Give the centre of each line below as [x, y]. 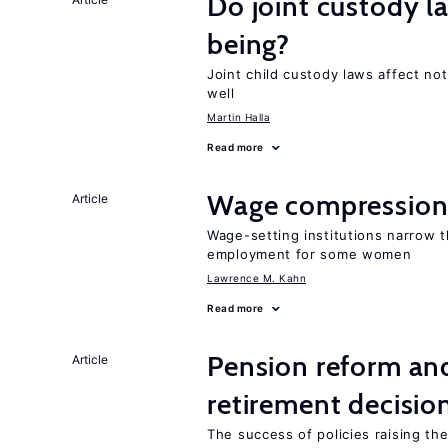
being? [249, 44]
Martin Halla [238, 117]
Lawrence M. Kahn [256, 278]
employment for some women [309, 254]
